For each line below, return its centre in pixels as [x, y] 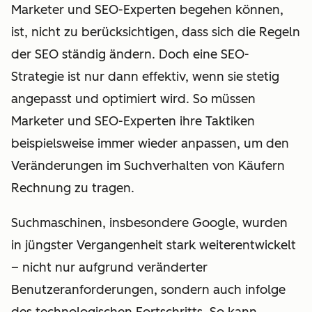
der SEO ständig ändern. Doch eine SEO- [130, 54]
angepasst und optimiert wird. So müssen [133, 99]
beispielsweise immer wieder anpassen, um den [150, 143]
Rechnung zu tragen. [73, 188]
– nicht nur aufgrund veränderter [109, 267]
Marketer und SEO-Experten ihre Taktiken [133, 121]
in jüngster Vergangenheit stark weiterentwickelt [154, 245]
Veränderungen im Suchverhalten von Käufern [148, 165]
